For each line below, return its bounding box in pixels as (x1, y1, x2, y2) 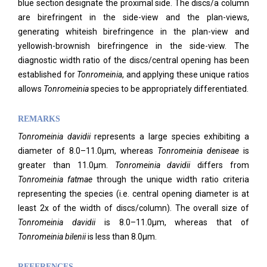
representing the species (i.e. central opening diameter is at (18, 189, 249, 198)
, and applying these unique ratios (122, 70, 250, 79)
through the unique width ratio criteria (92, 175, 250, 184)
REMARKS (18, 114, 60, 123)
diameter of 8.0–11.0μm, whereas (18, 146, 157, 156)
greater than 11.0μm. (18, 160, 115, 170)
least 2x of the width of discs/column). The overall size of (18, 203, 249, 213)
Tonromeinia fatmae (18, 175, 92, 184)
